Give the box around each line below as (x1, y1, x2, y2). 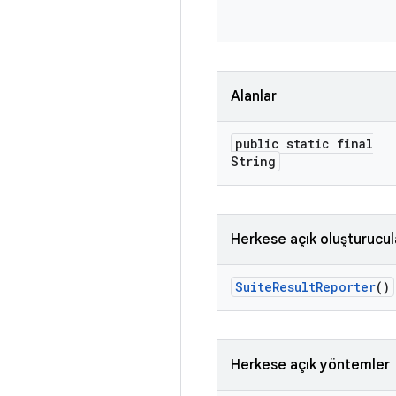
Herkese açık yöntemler (231, 356, 390, 374)
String (231, 153, 276, 170)
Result (272, 278, 316, 295)
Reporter (316, 278, 376, 295)
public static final (235, 135, 373, 152)
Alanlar (231, 88, 277, 105)
